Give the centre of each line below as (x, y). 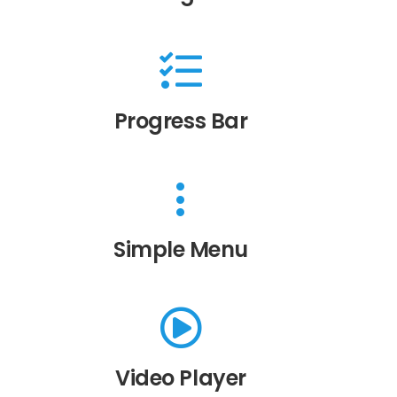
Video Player (181, 378)
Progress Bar (181, 121)
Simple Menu (181, 250)
